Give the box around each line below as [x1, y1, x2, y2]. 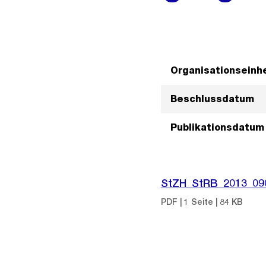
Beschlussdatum [170, 93, 254, 104]
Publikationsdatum [170, 122, 264, 133]
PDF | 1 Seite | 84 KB [160, 197, 243, 207]
